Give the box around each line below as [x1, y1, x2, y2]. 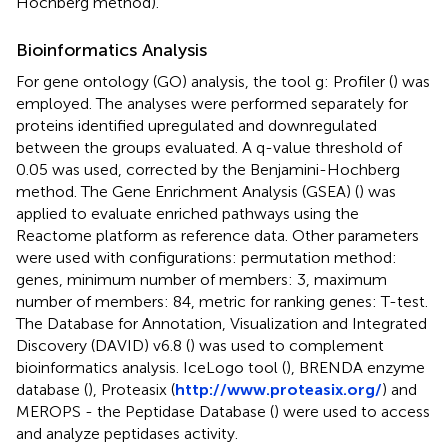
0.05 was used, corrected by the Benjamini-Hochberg [16, 159, 400, 179]
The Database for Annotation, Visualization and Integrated [16, 313, 427, 333]
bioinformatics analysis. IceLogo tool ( [16, 357, 286, 377]
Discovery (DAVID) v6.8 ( [16, 335, 190, 355]
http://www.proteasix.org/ [175, 379, 382, 399]
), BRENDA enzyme [286, 357, 425, 377]
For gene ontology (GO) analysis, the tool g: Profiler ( [16, 71, 393, 91]
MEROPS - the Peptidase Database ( [16, 401, 274, 421]
